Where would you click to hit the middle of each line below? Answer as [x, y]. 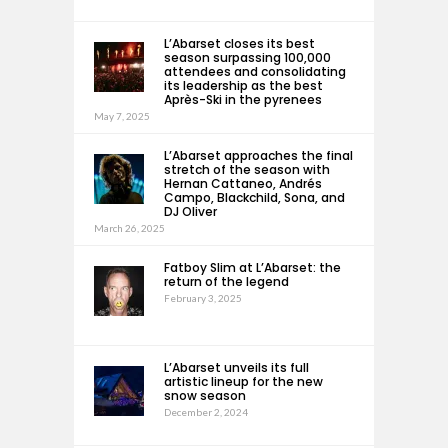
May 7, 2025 [122, 116]
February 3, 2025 [203, 298]
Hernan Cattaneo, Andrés [243, 184]
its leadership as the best [243, 86]
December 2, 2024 [206, 412]
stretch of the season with [247, 170]
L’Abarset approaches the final [258, 156]
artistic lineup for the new [243, 382]
